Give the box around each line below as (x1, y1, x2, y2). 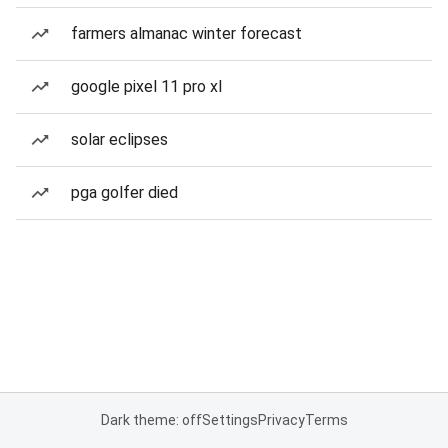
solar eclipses (71, 130, 168, 149)
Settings (201, 412, 258, 428)
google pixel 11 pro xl (71, 77, 222, 96)
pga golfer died (71, 183, 178, 202)
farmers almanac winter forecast (71, 24, 302, 43)
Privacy (257, 412, 305, 428)
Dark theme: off (100, 412, 202, 428)
